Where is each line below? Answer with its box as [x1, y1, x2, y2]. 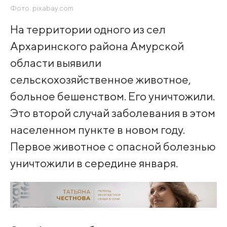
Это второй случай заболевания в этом [10, 105, 215, 120]
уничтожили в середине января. [10, 156, 178, 170]
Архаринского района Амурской [10, 39, 184, 53]
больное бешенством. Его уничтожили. [10, 89, 215, 103]
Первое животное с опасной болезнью [10, 139, 216, 153]
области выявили [10, 55, 101, 69]
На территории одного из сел [10, 22, 166, 36]
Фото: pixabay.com [10, 4, 73, 12]
